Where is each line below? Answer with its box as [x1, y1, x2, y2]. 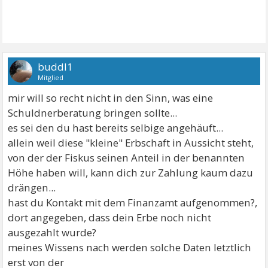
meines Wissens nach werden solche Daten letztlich [8, 240, 252, 254]
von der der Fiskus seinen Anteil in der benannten [8, 150, 245, 165]
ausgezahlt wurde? [8, 225, 97, 239]
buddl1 [38, 59, 74, 74]
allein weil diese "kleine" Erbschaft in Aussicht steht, [8, 135, 254, 150]
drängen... [8, 180, 56, 194]
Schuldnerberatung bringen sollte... [8, 105, 178, 120]
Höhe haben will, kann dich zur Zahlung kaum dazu [8, 165, 254, 179]
